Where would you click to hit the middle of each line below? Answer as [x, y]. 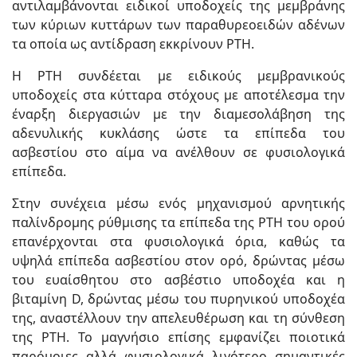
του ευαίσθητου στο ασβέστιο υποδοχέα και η [178, 280]
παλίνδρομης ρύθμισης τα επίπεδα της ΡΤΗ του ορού [178, 222]
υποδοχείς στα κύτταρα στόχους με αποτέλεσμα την [178, 95]
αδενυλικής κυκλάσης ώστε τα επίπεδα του [178, 133]
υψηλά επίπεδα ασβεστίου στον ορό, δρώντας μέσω [178, 261]
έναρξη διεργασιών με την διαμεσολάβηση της [178, 114]
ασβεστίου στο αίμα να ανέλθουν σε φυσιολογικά [178, 152]
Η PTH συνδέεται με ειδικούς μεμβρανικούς [178, 76]
